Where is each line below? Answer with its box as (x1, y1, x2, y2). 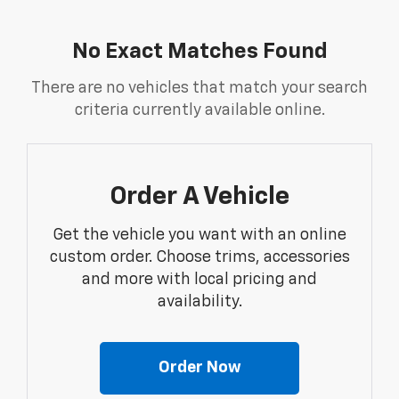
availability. (157, 294, 242, 311)
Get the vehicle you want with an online (53, 227, 346, 244)
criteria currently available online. (74, 102, 325, 119)
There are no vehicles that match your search (31, 80, 368, 97)
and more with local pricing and (82, 272, 317, 289)
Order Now (158, 360, 241, 377)
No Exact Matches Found (71, 41, 328, 63)
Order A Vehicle (110, 184, 289, 210)
